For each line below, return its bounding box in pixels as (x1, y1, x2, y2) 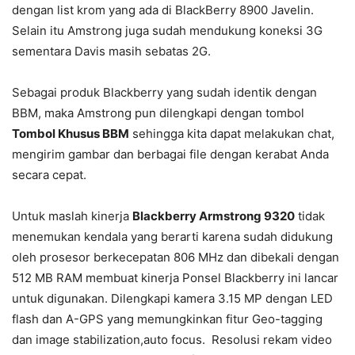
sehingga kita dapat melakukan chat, (129, 126, 334, 142)
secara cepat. (12, 167, 86, 183)
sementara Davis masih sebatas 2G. (12, 44, 211, 59)
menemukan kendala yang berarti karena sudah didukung (12, 229, 333, 245)
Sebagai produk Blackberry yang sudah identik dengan (12, 85, 317, 101)
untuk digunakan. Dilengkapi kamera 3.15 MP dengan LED (12, 291, 333, 307)
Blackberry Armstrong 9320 (132, 208, 295, 224)
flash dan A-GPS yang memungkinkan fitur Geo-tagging (12, 311, 323, 327)
